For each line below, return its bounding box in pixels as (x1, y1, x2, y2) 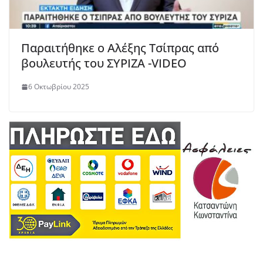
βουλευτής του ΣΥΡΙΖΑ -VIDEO (21, 55, 187, 72)
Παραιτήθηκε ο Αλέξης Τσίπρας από (21, 40, 219, 56)
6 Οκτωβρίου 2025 (28, 82, 89, 92)
